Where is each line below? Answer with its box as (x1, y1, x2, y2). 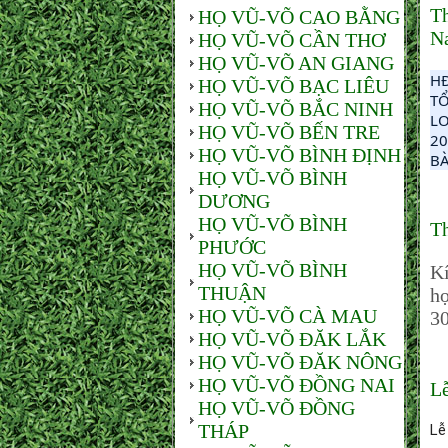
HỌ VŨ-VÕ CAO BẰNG (198, 6, 400, 28)
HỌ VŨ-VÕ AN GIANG (198, 52, 394, 74)
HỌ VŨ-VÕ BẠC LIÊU (198, 75, 389, 97)
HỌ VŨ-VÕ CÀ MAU (198, 305, 377, 327)
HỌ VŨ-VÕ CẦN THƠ (198, 29, 385, 51)
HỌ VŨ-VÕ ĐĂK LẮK (198, 328, 386, 350)
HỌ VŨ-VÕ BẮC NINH (198, 98, 393, 120)
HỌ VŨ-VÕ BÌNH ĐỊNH (198, 144, 401, 166)
